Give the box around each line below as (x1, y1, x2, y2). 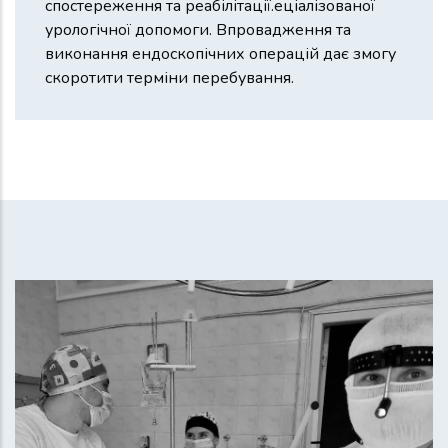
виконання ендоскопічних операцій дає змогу (45, 42, 396, 65)
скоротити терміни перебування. (45, 66, 294, 89)
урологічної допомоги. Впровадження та (45, 18, 351, 41)
